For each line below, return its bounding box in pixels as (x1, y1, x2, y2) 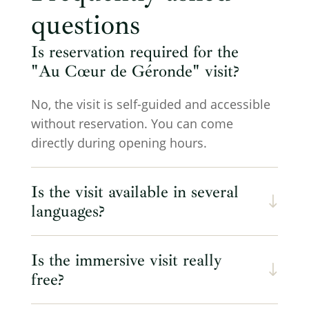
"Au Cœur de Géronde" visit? (30, 61, 239, 82)
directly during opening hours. (30, 134, 207, 152)
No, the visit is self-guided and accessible (30, 96, 270, 113)
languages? (30, 201, 105, 222)
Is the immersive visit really (30, 250, 222, 271)
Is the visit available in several (30, 181, 239, 203)
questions (30, 8, 140, 43)
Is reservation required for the (30, 41, 239, 63)
